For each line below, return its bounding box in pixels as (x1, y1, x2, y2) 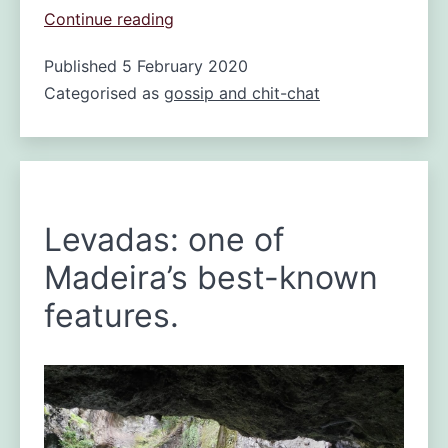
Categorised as (43, 82, 164, 103)
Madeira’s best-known (43, 257, 378, 297)
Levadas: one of (43, 219, 285, 259)
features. (43, 295, 179, 335)
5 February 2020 (121, 55, 248, 76)
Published (43, 55, 122, 76)
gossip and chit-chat (163, 82, 320, 103)
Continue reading (43, 8, 174, 29)
